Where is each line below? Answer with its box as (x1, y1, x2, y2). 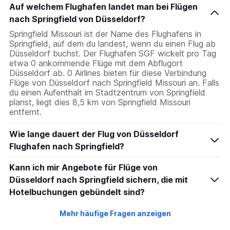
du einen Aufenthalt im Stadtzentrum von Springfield (9, 87, 205, 98)
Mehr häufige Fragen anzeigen (59, 208, 171, 218)
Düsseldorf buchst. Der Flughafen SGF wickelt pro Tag (9, 48, 216, 59)
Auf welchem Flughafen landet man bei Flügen (9, 1, 198, 12)
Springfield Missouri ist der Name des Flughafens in (9, 28, 201, 39)
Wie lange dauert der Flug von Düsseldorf (9, 128, 179, 139)
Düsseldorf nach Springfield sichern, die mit (9, 174, 188, 185)
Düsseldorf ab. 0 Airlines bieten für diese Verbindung (9, 67, 206, 78)
